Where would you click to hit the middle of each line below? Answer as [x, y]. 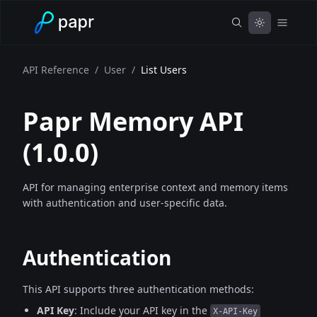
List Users [164, 70]
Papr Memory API [133, 121]
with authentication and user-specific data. [125, 203]
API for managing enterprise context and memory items [155, 187]
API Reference [56, 70]
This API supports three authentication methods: [138, 289]
